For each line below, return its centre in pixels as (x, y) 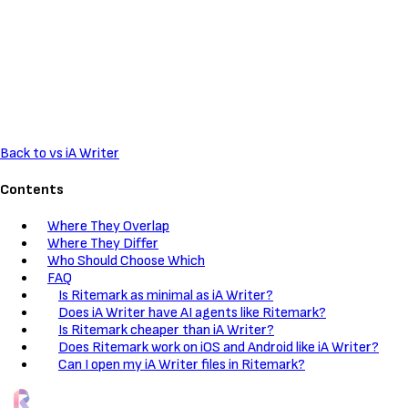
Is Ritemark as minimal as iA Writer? (166, 296)
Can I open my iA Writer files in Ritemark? (182, 365)
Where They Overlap (108, 227)
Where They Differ (103, 244)
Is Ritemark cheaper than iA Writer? (166, 331)
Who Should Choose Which (126, 261)
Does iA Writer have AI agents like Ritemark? (192, 313)
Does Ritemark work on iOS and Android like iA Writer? (219, 348)
